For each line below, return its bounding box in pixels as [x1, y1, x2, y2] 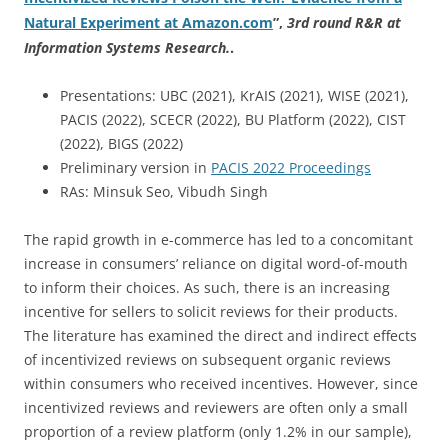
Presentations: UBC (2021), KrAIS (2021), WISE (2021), [60, 86, 409, 105]
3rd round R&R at [287, 13, 401, 32]
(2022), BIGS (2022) [60, 134, 183, 153]
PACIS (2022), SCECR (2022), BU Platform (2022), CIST [60, 110, 406, 129]
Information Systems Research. [24, 38, 230, 57]
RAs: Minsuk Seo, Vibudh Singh [60, 182, 268, 201]
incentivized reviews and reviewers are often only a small [24, 398, 408, 417]
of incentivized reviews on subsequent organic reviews [24, 350, 391, 369]
